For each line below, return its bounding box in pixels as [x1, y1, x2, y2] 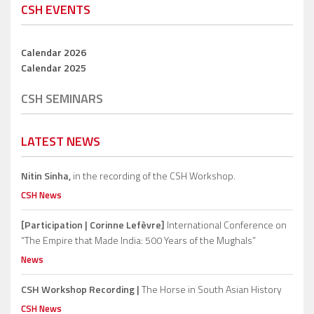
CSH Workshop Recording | [21, 282, 139, 297]
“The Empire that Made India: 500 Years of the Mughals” [21, 233, 256, 248]
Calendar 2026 [21, 45, 86, 60]
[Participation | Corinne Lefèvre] [21, 217, 165, 233]
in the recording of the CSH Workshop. [71, 168, 235, 184]
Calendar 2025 [21, 60, 86, 76]
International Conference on [165, 217, 287, 233]
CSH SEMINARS [21, 89, 103, 109]
